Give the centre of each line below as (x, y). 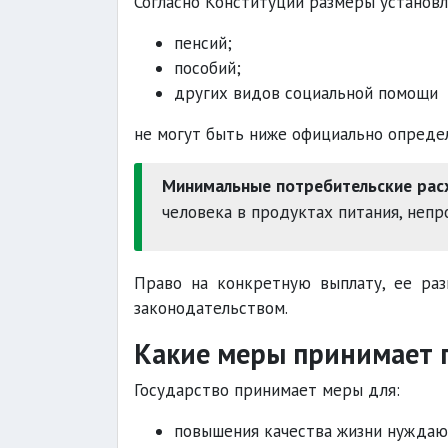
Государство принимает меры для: (267, 390)
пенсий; (203, 43)
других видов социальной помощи (306, 93)
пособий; (207, 68)
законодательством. (211, 308)
